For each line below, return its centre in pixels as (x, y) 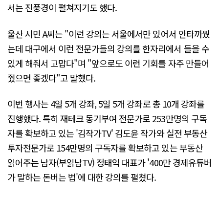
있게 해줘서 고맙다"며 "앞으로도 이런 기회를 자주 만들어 (108, 63)
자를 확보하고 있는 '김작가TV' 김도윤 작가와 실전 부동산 (107, 133)
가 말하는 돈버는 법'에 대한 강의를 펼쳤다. (82, 177)
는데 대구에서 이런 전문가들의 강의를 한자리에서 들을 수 (108, 48)
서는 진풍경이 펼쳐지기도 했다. (62, 8)
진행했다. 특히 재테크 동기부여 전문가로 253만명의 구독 (107, 119)
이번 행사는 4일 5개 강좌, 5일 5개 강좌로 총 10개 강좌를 (106, 104)
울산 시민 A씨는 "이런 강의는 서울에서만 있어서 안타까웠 (109, 33)
